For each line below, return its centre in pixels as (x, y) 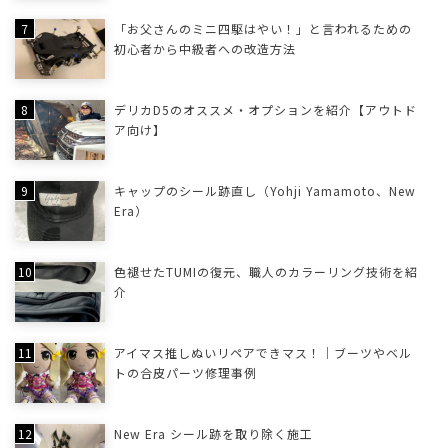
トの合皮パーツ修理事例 (185, 372)
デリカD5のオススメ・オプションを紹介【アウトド (265, 109)
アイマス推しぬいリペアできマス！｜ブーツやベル (262, 352)
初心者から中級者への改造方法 (204, 48)
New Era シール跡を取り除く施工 (213, 433)
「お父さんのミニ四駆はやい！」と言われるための (262, 28)
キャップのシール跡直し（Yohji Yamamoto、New (264, 190)
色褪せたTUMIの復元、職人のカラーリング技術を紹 (265, 271)
